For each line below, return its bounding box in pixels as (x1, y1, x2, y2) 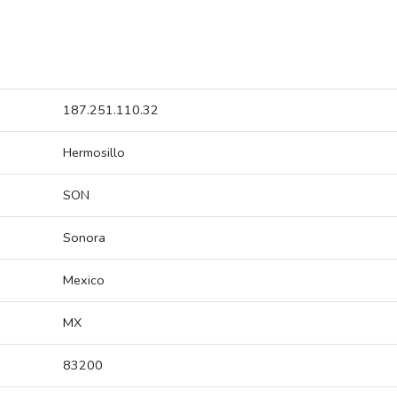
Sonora (63, 229, 105, 247)
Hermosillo (63, 144, 125, 162)
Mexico (63, 271, 105, 290)
